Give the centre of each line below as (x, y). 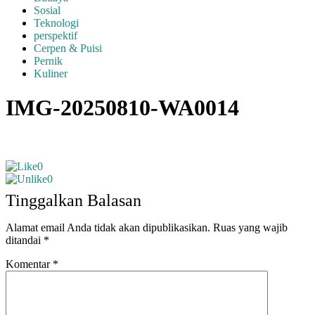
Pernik (48, 61)
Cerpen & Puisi (68, 48)
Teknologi (56, 23)
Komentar (29, 264)
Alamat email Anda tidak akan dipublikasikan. (108, 227)
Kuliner (51, 73)
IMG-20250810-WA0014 (122, 108)
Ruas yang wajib (250, 227)
